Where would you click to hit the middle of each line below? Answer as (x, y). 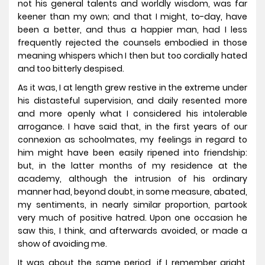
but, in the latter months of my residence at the (132, 166)
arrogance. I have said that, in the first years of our (132, 127)
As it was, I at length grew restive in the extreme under (132, 88)
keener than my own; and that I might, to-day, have (132, 17)
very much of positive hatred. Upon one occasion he (132, 218)
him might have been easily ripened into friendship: (132, 153)
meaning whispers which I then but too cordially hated (132, 56)
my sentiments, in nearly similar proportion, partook (132, 205)
